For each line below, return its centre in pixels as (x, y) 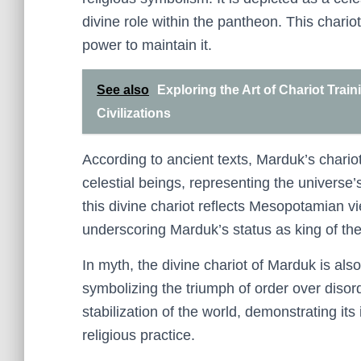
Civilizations (134, 113)
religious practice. (139, 335)
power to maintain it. (147, 45)
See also (123, 90)
